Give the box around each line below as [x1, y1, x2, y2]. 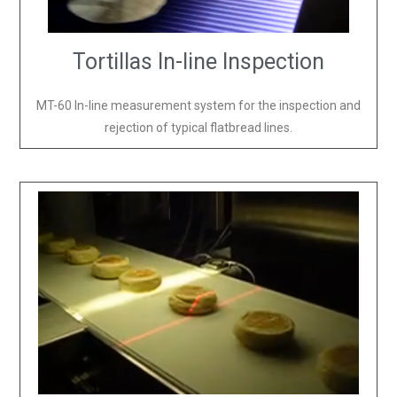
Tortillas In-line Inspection [73, 49, 324, 75]
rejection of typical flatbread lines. [105, 121, 292, 136]
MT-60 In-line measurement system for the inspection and [36, 98, 361, 113]
